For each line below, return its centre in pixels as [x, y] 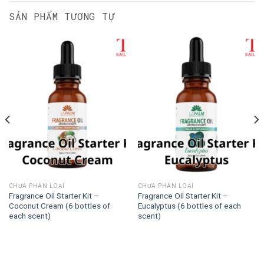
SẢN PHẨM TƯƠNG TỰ [62, 16]
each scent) [29, 216]
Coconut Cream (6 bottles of [59, 206]
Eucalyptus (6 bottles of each [189, 206]
